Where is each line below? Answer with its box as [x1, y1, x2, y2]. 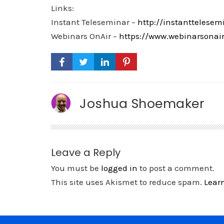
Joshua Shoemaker [79, 94, 204, 112]
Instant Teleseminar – [51, 17, 137, 27]
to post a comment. [137, 163, 214, 173]
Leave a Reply [51, 145, 120, 159]
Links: [51, 3, 74, 13]
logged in [101, 163, 137, 173]
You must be [51, 163, 101, 173]
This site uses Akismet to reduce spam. [51, 177, 204, 187]
